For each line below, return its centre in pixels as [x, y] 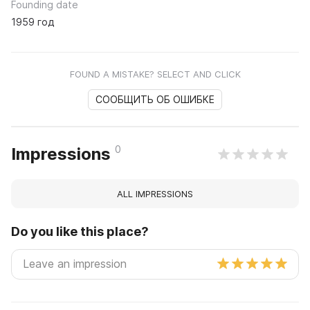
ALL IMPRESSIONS [155, 194]
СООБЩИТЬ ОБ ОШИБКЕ [155, 100]
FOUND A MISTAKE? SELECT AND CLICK [155, 74]
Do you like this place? [80, 232]
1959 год [33, 22]
